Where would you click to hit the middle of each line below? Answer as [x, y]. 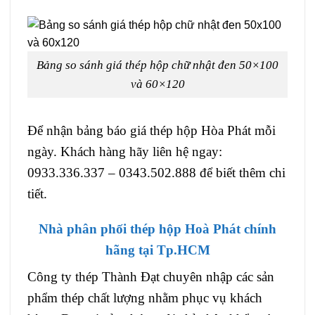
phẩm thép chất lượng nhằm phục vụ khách [145, 298]
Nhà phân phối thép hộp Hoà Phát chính [157, 229]
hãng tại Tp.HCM [157, 250]
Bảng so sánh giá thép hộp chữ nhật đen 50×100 [157, 65]
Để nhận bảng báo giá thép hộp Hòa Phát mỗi [152, 130]
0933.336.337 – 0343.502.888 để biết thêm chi [156, 172]
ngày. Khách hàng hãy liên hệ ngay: [125, 151]
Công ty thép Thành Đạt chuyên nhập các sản [151, 277]
